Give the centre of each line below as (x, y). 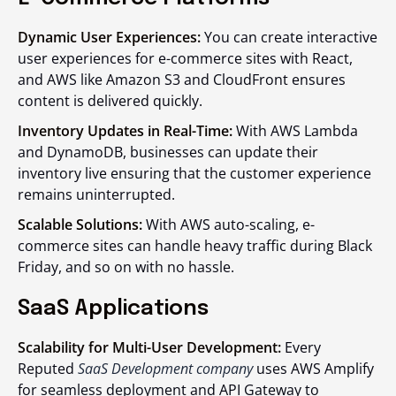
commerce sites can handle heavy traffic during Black (195, 246)
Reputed (48, 369)
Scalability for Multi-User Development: (149, 347)
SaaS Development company (165, 369)
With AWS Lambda (295, 131)
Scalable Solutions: (80, 225)
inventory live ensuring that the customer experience (194, 173)
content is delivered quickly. (110, 101)
